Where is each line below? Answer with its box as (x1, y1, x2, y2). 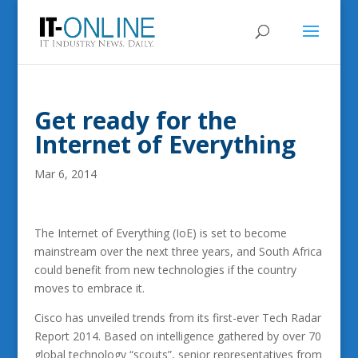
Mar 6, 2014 (34, 166, 97, 181)
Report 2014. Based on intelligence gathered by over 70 (34, 328, 321, 344)
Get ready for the (34, 104, 237, 137)
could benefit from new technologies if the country (34, 262, 296, 277)
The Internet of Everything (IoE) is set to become (34, 225, 287, 241)
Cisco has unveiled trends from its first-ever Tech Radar (34, 310, 321, 325)
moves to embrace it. (34, 280, 145, 296)
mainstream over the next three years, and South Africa (34, 244, 322, 259)
